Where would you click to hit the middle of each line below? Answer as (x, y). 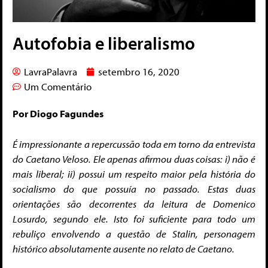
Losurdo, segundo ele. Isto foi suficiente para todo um (134, 218)
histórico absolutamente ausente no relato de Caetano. (124, 248)
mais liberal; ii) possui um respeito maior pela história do (134, 173)
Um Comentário (58, 87)
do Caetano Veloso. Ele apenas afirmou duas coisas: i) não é (134, 159)
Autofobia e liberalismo (104, 43)
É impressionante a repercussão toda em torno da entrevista (134, 144)
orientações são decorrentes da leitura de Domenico (134, 203)
